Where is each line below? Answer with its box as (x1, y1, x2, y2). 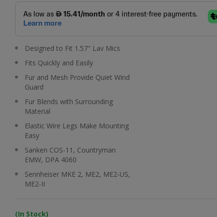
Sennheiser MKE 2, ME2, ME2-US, (24, 169, 130, 179)
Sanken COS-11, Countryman (24, 145, 116, 155)
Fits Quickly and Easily (24, 58, 93, 67)
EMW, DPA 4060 (24, 155, 77, 164)
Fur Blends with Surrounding (24, 96, 113, 106)
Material (24, 106, 50, 116)
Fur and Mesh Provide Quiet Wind (24, 72, 130, 82)
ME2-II (24, 179, 45, 188)
